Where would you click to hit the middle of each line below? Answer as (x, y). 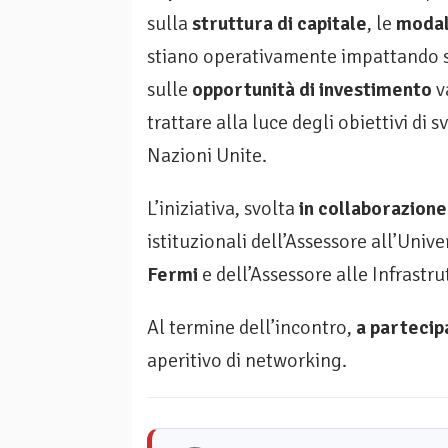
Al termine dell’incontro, (251, 328)
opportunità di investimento (312, 90)
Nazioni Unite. (207, 156)
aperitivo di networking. (247, 361)
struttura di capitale (279, 24)
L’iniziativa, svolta (223, 209)
